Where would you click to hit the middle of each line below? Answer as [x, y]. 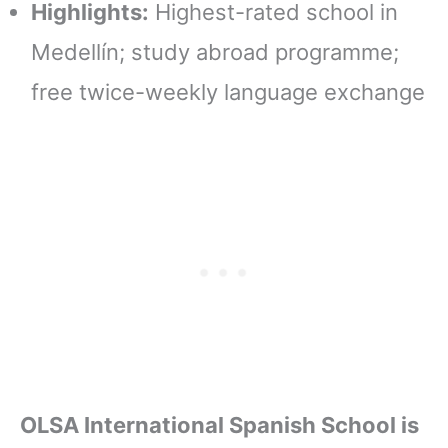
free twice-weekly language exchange [228, 92]
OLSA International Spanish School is [219, 425]
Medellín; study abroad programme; [215, 52]
